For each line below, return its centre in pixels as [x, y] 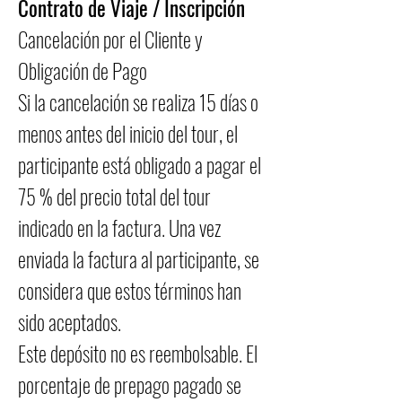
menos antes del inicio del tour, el [128, 134]
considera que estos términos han [130, 291]
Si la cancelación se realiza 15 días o [138, 102]
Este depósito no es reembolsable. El [138, 354]
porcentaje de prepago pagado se [130, 385]
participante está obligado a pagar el [140, 165]
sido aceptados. [70, 322]
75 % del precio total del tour [114, 197]
